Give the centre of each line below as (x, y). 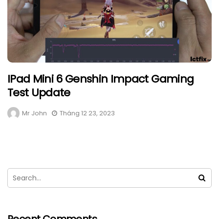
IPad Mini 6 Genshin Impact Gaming (101, 79)
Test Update (39, 93)
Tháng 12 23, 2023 (87, 113)
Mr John (34, 113)
